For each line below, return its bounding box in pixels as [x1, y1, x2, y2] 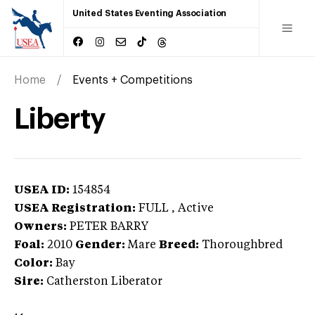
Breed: [159, 239, 199, 251]
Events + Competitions [72, 74, 193, 86]
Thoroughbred [202, 239, 283, 251]
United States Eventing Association [72, 9, 227, 18]
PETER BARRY [70, 221, 148, 233]
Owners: [14, 221, 67, 233]
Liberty [14, 105, 105, 134]
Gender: [75, 239, 125, 251]
